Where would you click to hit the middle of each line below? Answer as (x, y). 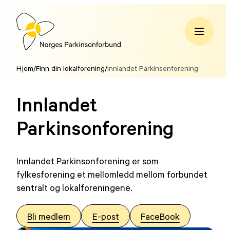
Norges (36, 39)
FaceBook (160, 216)
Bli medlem (49, 216)
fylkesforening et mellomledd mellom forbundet (112, 174)
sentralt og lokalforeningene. (75, 188)
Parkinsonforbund (65, 56)
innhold (18, 37)
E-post (106, 216)
